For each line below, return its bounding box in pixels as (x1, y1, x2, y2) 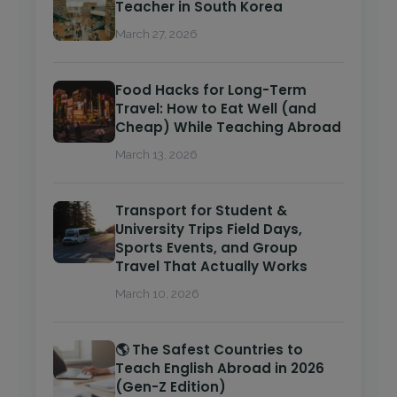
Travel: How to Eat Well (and (115, 99, 316, 119)
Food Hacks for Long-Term (115, 81, 307, 100)
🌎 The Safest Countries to (115, 340, 303, 360)
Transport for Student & (115, 201, 287, 221)
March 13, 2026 (115, 147, 198, 162)
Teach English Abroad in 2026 (115, 359, 324, 378)
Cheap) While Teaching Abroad (115, 118, 341, 137)
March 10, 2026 (115, 286, 199, 301)
